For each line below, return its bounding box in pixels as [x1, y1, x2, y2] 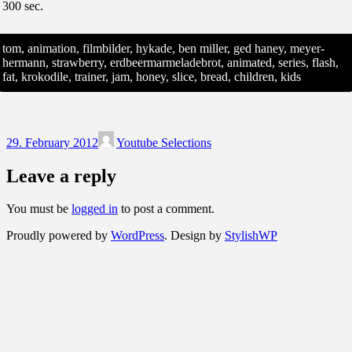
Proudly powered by [6, 229, 111, 243]
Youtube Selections [116, 135, 211, 149]
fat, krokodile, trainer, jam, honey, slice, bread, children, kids [2, 69, 301, 83]
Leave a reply [6, 165, 116, 186]
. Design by [164, 229, 225, 243]
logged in [71, 202, 118, 216]
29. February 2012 [6, 135, 98, 149]
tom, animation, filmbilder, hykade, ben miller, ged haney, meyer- [2, 41, 324, 55]
